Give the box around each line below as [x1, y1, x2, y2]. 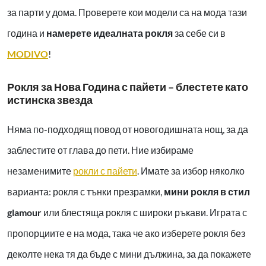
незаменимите [7, 165, 73, 177]
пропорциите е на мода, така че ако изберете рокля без [7, 227, 245, 239]
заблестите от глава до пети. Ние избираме [7, 144, 194, 156]
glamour [7, 207, 43, 218]
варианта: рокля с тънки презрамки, [7, 186, 164, 198]
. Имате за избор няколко [137, 165, 245, 177]
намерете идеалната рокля [46, 27, 173, 39]
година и [7, 27, 46, 39]
